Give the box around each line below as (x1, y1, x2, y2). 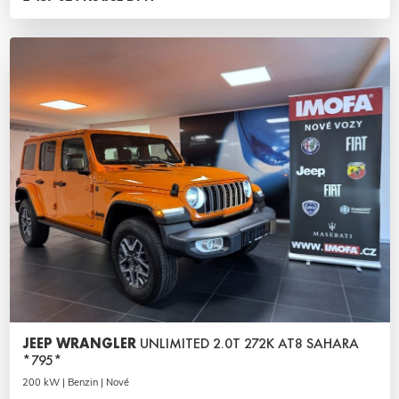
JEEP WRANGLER (21, 334, 140, 354)
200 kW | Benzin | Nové (21, 376, 129, 389)
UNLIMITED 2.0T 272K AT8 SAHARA (139, 334, 359, 354)
